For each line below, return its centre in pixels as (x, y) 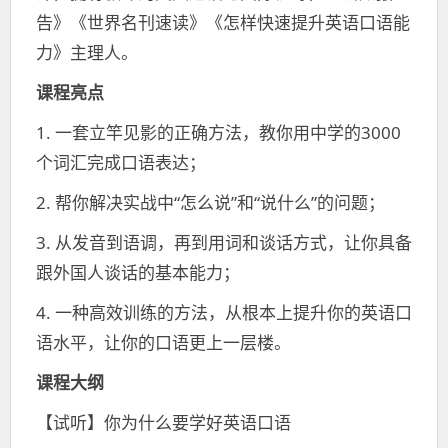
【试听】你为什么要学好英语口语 (163, 422)
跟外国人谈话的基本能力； (138, 272)
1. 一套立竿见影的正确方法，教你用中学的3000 (218, 132)
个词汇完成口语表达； (121, 162)
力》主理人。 (87, 52)
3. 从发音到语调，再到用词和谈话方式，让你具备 (224, 242)
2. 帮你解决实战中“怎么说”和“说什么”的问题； (210, 202)
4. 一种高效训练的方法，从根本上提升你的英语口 (224, 312)
